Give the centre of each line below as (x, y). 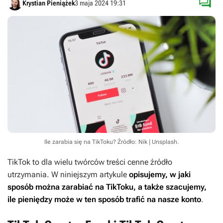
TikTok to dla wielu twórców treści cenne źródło (90, 162)
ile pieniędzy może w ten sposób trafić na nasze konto (104, 200)
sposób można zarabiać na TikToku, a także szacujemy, (107, 187)
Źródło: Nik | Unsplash (147, 142)
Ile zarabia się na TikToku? (81, 142)
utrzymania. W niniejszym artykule (68, 175)
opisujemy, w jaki (160, 175)
